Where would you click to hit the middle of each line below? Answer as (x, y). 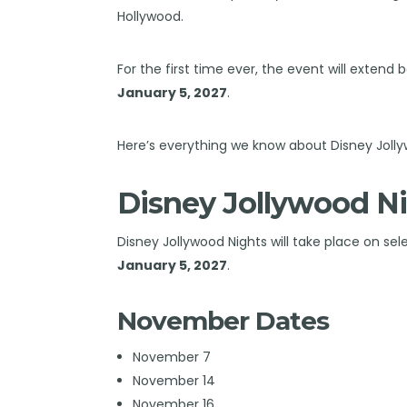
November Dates (223, 320)
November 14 (174, 380)
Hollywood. (151, 16)
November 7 (171, 357)
